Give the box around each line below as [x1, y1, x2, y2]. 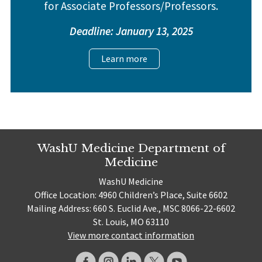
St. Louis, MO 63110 [93, 216, 169, 228]
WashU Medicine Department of [37, 141, 225, 156]
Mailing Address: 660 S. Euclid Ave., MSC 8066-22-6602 [27, 202, 235, 215]
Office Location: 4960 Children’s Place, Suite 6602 [35, 189, 227, 201]
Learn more [101, 53, 147, 65]
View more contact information [68, 229, 194, 242]
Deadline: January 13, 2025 [69, 24, 193, 39]
